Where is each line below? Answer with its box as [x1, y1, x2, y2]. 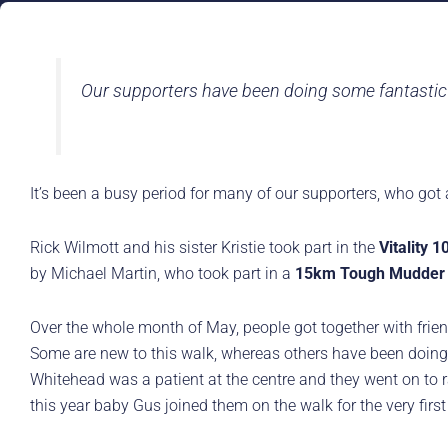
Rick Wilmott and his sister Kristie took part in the [30, 238, 379, 258]
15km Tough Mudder [295, 264, 445, 284]
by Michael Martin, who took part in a [30, 264, 295, 284]
